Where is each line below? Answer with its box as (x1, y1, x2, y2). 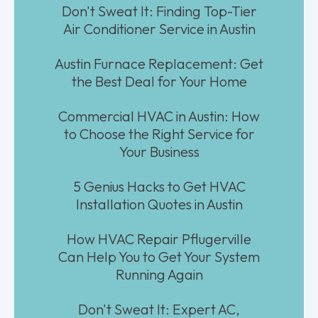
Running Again (115, 265, 203, 283)
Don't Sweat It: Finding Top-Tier (61, 1, 257, 20)
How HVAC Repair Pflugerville (67, 229, 251, 248)
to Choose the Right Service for (63, 124, 255, 143)
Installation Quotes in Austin (75, 194, 243, 213)
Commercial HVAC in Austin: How (58, 106, 260, 125)
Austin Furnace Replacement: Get (55, 54, 263, 72)
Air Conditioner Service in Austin (62, 19, 256, 38)
